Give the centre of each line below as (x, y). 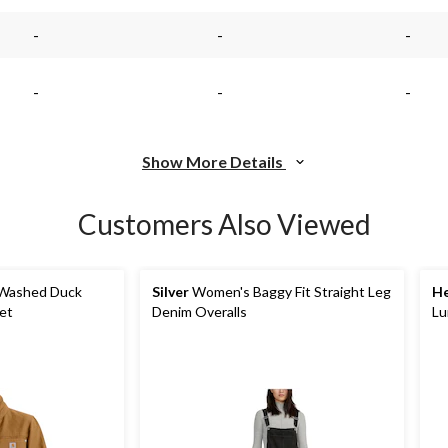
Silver (170, 291)
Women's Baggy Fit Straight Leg (290, 291)
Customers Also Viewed (224, 224)
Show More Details (214, 161)
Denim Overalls (199, 311)
